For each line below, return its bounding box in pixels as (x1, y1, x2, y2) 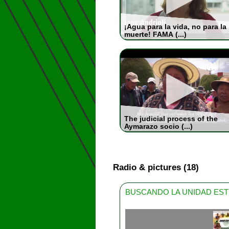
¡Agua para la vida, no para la (124, 22, 226, 31)
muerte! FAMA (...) (124, 30, 187, 38)
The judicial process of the (124, 114, 218, 123)
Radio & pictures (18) (112, 163, 199, 172)
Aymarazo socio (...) (124, 122, 193, 130)
